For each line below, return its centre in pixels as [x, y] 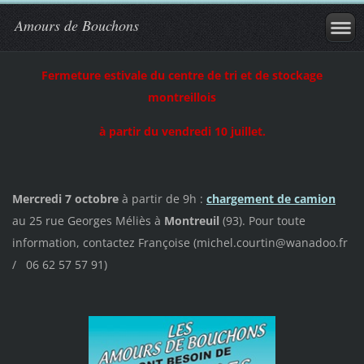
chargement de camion [271, 198]
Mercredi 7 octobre [65, 198]
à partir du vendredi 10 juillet [180, 131]
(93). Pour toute [264, 220]
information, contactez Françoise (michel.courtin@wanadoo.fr [181, 242]
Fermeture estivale [96, 75]
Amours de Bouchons [77, 25]
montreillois [182, 97]
